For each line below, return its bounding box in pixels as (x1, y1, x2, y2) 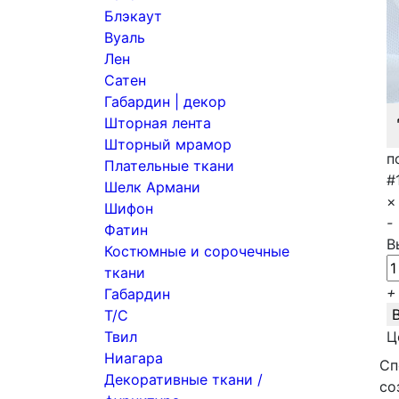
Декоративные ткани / (104, 370, 263, 388)
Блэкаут (104, 7, 162, 25)
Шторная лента (104, 114, 211, 132)
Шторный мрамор (104, 135, 232, 153)
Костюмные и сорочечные (104, 242, 289, 260)
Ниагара (104, 349, 163, 367)
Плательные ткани (104, 157, 234, 175)
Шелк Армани (104, 178, 200, 196)
